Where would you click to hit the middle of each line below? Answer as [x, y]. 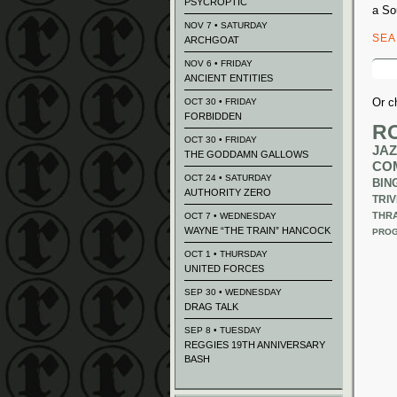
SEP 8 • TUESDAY [223, 330]
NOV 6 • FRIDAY [218, 63]
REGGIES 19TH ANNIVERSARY [255, 345]
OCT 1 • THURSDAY [226, 254]
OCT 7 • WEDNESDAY [230, 216]
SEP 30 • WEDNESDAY [233, 292]
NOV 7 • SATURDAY [226, 25]
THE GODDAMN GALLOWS [246, 154]
